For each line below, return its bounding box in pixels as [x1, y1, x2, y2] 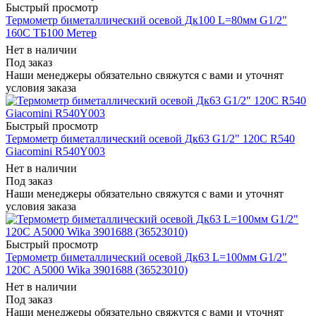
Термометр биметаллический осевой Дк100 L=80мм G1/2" [6, 13, 287, 26]
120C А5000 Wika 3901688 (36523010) [6, 263, 188, 276]
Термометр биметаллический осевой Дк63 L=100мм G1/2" [6, 250, 287, 263]
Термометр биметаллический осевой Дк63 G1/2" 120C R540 [6, 132, 295, 145]
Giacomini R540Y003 [6, 145, 105, 157]
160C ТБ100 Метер [6, 26, 97, 39]
